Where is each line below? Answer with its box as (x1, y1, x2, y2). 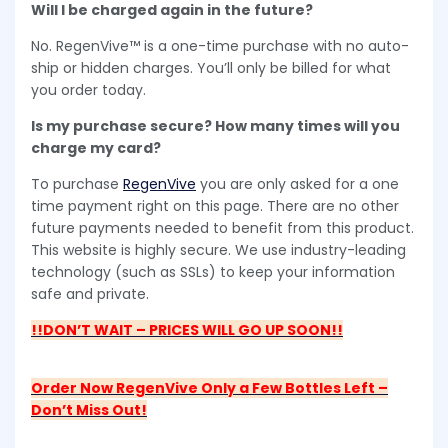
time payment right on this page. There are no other (31, 196, 399, 217)
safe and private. (31, 284, 149, 305)
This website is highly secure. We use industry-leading (31, 240, 406, 261)
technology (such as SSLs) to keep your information (31, 262, 395, 283)
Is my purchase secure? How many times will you (31, 116, 400, 137)
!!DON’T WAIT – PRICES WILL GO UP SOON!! (31, 320, 343, 341)
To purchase (31, 174, 123, 195)
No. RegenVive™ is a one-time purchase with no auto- (31, 36, 409, 57)
